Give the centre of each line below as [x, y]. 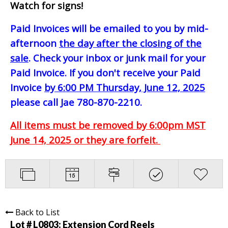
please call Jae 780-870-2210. [76, 102]
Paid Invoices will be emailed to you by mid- [109, 28]
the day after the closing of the [130, 43]
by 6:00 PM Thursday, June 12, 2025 [125, 87]
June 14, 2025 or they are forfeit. [85, 139]
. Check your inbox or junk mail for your [117, 58]
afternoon [35, 43]
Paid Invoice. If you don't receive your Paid [105, 72]
